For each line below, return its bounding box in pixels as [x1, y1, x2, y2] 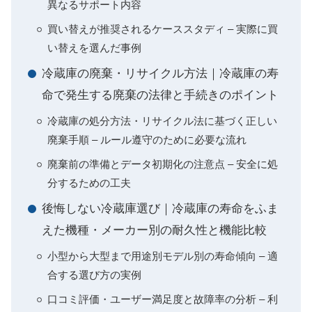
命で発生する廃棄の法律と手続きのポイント [42, 88, 279, 102]
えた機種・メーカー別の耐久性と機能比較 [42, 224, 267, 237]
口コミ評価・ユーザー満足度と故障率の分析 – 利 [47, 293, 278, 305]
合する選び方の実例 [47, 269, 141, 281]
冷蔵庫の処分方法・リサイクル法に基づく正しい [47, 115, 277, 127]
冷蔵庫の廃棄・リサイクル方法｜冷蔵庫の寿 [42, 67, 279, 80]
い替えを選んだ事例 [47, 42, 141, 54]
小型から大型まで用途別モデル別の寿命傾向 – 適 [47, 250, 278, 262]
